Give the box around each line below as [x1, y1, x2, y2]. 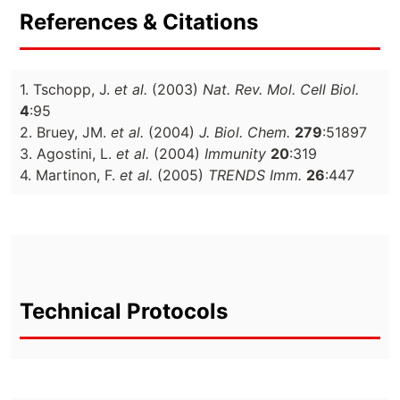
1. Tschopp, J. [20, 79, 114, 98]
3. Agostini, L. [20, 144, 116, 162]
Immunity [204, 144, 266, 162]
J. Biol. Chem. [199, 122, 290, 141]
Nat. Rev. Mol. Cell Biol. [203, 79, 359, 98]
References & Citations [20, 8, 258, 35]
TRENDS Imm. [208, 165, 302, 184]
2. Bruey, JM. [20, 122, 111, 141]
